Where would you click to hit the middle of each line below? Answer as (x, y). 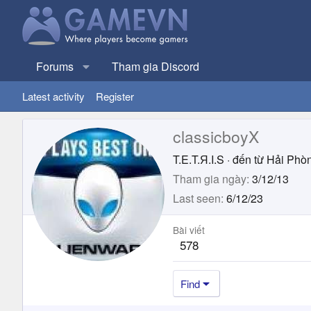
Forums (55, 66)
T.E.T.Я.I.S (199, 159)
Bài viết (189, 229)
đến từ (248, 159)
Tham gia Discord (155, 66)
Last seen (197, 198)
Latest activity (53, 96)
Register (115, 96)
